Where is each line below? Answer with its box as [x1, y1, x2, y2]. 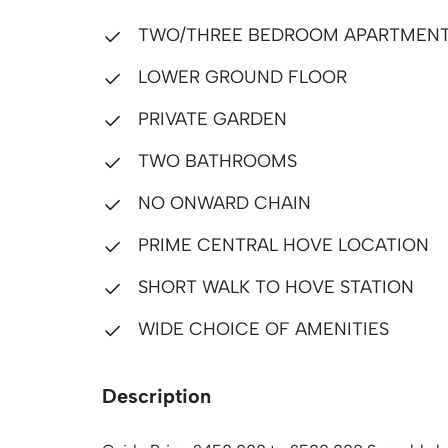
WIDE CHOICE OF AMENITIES [133, 318, 389, 340]
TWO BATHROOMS [133, 150, 297, 172]
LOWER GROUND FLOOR [133, 66, 347, 88]
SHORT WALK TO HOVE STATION [133, 276, 414, 298]
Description [102, 384, 211, 408]
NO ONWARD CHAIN [133, 192, 311, 214]
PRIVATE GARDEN [133, 108, 287, 130]
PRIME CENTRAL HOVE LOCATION [133, 234, 429, 256]
